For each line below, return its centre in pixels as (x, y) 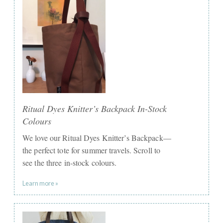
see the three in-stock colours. (70, 163)
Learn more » (40, 183)
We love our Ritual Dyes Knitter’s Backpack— (97, 138)
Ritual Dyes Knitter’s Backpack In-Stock (95, 109)
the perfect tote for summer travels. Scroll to (92, 150)
